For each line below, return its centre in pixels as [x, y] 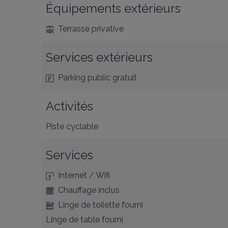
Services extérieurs [99, 57]
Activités [69, 106]
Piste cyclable [72, 126]
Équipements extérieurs [113, 8]
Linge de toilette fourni [101, 205]
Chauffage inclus [89, 190]
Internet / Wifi [84, 175]
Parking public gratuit [97, 78]
